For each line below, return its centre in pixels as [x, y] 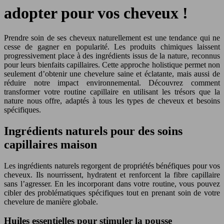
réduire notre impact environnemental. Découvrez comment [112, 82]
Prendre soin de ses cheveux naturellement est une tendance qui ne [112, 37]
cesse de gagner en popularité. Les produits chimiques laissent [112, 46]
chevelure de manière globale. [51, 201]
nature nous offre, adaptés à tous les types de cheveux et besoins [112, 100]
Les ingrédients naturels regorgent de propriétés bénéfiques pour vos [112, 165]
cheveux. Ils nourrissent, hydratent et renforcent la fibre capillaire [112, 174]
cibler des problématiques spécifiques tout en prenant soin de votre [112, 192]
